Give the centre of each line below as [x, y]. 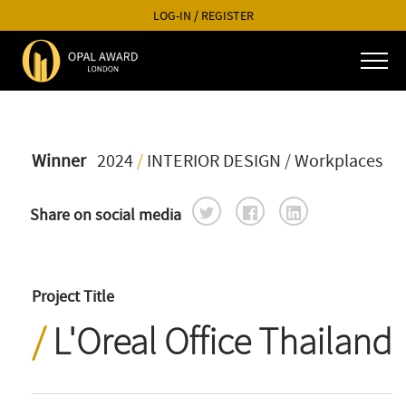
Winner [59, 161]
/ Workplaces [333, 161]
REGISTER [227, 15]
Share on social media [107, 215]
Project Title [73, 297]
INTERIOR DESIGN [214, 161]
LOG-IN [172, 15]
